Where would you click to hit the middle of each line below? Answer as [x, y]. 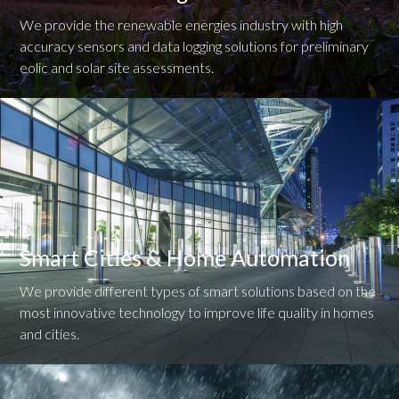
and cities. [50, 333]
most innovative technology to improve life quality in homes [197, 312]
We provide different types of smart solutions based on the [198, 290]
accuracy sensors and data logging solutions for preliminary [195, 45]
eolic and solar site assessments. [117, 67]
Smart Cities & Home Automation [185, 257]
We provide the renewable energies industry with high [182, 24]
